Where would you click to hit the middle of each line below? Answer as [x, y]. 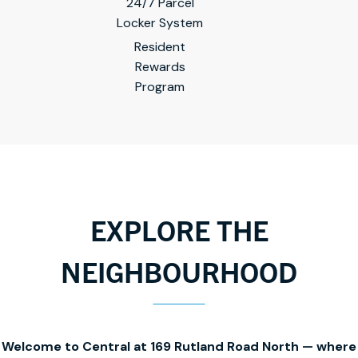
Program [160, 86]
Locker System [160, 22]
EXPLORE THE [179, 229]
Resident [160, 46]
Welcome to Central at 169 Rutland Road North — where [179, 346]
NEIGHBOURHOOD [179, 270]
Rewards [160, 66]
